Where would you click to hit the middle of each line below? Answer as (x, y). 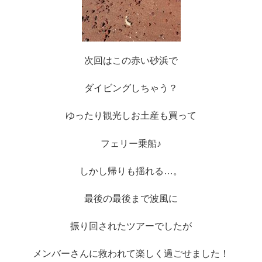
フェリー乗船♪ (131, 143)
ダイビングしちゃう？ (131, 88)
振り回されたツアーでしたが (131, 226)
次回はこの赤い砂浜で (131, 60)
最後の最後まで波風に (131, 198)
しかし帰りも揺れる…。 (131, 171)
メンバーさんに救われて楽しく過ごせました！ (131, 254)
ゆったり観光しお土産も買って (131, 116)
